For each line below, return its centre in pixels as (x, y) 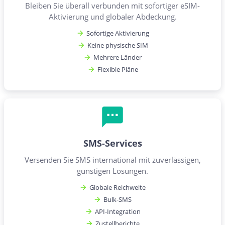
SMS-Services (113, 143)
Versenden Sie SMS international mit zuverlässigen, (113, 159)
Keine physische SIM (118, 45)
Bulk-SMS (118, 199)
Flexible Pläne (118, 69)
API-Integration (118, 211)
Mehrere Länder (118, 57)
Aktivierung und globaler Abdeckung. (113, 16)
